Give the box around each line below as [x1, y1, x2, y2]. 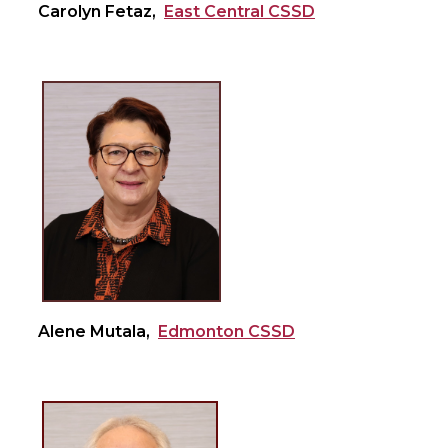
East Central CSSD [164, 2, 315, 22]
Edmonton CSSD [158, 322, 295, 342]
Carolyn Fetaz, [38, 2, 164, 22]
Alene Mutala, [38, 322, 158, 342]
